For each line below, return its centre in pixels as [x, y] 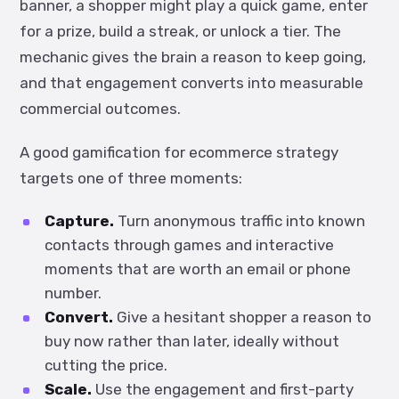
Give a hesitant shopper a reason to [242, 317]
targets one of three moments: [131, 178]
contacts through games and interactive [189, 245]
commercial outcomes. [100, 109]
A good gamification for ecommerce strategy [179, 152]
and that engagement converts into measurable [191, 83]
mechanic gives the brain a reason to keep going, [193, 57]
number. [73, 293]
